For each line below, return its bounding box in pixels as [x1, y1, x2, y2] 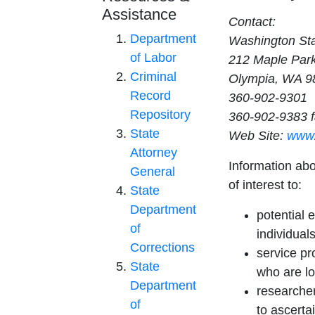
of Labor [130, 51, 176, 65]
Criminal [130, 70, 176, 84]
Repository [130, 108, 191, 122]
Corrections [130, 240, 195, 255]
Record [130, 89, 171, 103]
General [130, 165, 175, 179]
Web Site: [229, 129, 287, 143]
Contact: [229, 15, 276, 30]
